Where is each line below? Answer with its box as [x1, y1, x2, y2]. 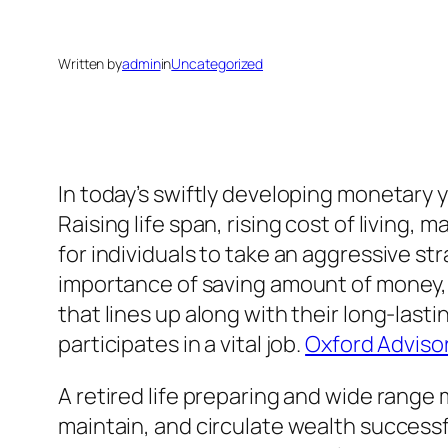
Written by [58, 54, 122, 74]
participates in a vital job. [58, 329, 306, 360]
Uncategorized [171, 54, 264, 74]
